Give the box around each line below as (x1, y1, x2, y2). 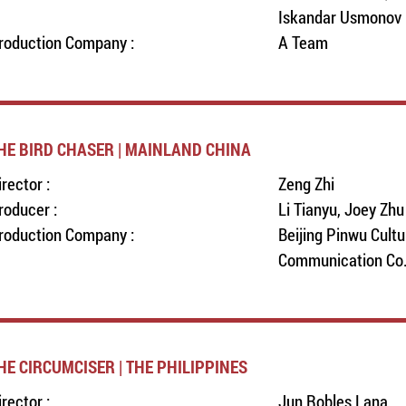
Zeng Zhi (277, 172, 334, 195)
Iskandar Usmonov (277, 5, 401, 28)
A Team (277, 31, 328, 53)
